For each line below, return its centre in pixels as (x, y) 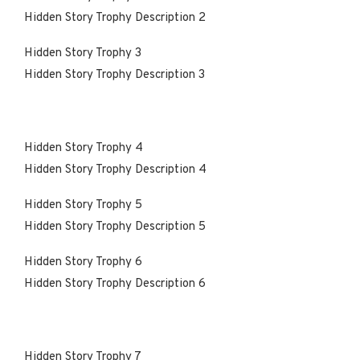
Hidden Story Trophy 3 (84, 53)
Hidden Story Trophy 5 (85, 205)
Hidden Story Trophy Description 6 (115, 284)
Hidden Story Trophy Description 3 (115, 75)
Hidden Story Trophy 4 (85, 148)
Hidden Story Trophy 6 (85, 262)
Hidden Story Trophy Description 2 (115, 18)
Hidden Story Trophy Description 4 (115, 170)
